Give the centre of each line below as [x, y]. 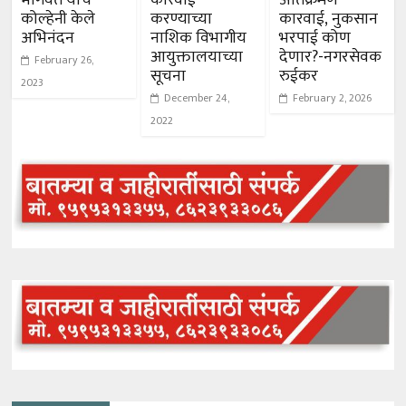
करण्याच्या [181, 19]
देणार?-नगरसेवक [330, 57]
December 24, [196, 97]
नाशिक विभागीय [198, 38]
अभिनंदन [48, 38]
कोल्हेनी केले [58, 19]
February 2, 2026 [332, 97]
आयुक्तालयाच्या [196, 57]
